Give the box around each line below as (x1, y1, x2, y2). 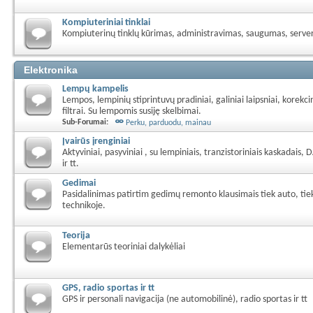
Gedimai (62, 178, 96, 189)
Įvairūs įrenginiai (62, 136, 130, 147)
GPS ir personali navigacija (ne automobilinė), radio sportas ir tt (62, 295, 307, 304)
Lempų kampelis (62, 84, 129, 94)
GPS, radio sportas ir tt (62, 283, 154, 293)
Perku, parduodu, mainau (126, 119, 211, 127)
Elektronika (24, 64, 78, 75)
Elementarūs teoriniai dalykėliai (62, 242, 185, 252)
